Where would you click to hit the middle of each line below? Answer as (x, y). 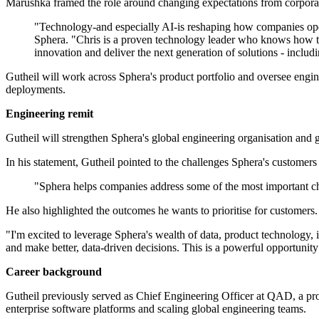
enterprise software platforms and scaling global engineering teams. (156, 309)
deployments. (36, 90)
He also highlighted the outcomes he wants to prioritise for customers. (162, 211)
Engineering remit (49, 114)
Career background (54, 272)
